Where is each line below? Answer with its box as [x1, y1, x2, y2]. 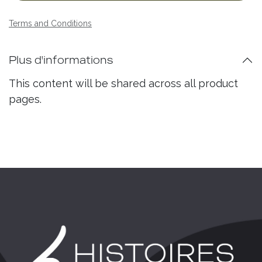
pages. [9, 93, 42, 105]
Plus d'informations [9, 53, 113, 66]
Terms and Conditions [9, 19, 92, 28]
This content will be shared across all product [9, 77, 238, 89]
